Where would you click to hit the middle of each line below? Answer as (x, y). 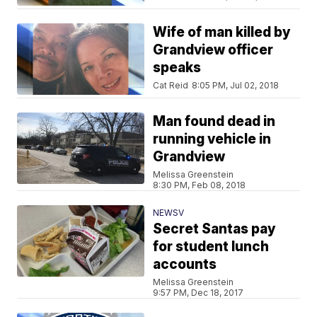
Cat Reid (171, 85)
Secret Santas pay (215, 229)
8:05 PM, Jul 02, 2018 (236, 85)
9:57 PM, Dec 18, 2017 (198, 293)
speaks (177, 68)
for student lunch (211, 247)
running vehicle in (212, 139)
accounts (185, 264)
